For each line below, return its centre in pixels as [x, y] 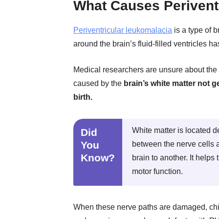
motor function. [157, 171]
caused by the [99, 83]
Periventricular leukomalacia [123, 30]
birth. [83, 97]
